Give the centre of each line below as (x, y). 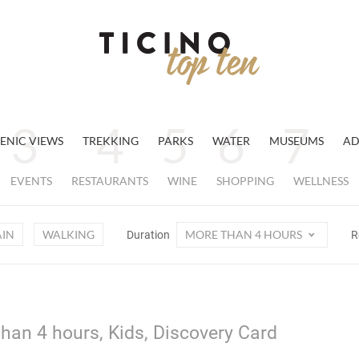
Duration (149, 235)
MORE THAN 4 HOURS (244, 234)
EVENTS (31, 181)
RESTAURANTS (110, 181)
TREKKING (110, 141)
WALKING (68, 234)
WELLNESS (321, 181)
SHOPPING (245, 181)
